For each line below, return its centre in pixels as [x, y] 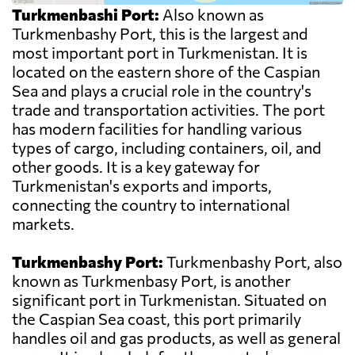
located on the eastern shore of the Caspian [166, 72]
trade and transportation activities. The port [168, 110]
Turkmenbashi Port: [86, 15]
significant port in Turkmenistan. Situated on [169, 300]
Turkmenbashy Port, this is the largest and [160, 34]
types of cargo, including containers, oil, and [167, 148]
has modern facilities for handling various [157, 129]
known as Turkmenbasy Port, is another [151, 281]
